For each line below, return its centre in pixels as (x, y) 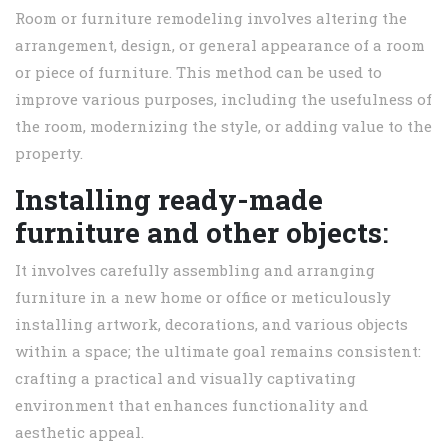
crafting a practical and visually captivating (185, 378)
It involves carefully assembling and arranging (195, 270)
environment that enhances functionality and (191, 405)
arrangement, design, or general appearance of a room (220, 45)
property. (49, 153)
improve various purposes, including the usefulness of (223, 99)
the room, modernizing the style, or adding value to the (223, 126)
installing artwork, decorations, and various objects (211, 324)
